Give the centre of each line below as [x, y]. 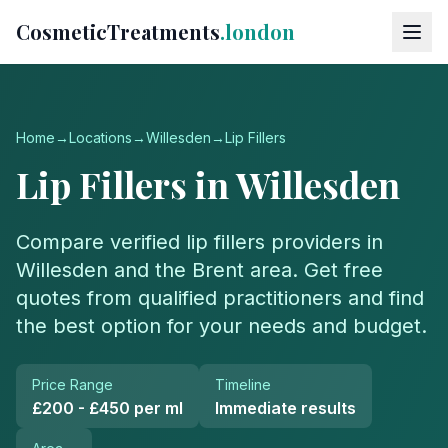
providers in [324, 242]
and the [150, 270]
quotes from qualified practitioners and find [220, 298]
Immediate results [285, 408]
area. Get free [313, 270]
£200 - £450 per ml [107, 408]
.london [257, 31]
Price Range [72, 384]
